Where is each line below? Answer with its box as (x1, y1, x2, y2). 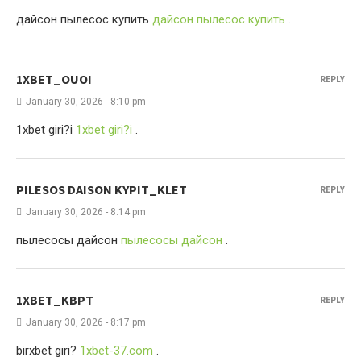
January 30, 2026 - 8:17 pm (26, 317, 146, 328)
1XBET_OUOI (16, 71, 92, 87)
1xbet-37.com (80, 343, 153, 358)
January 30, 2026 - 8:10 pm (26, 96, 146, 107)
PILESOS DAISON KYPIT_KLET (16, 181, 187, 197)
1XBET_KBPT (16, 292, 93, 308)
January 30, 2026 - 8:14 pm (26, 206, 146, 218)
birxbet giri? (16, 343, 80, 358)
